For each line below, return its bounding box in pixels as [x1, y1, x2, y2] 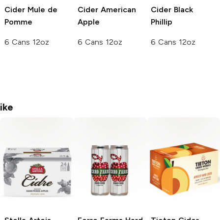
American [98, 4, 136, 14]
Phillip [151, 17, 172, 27]
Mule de [25, 4, 57, 14]
